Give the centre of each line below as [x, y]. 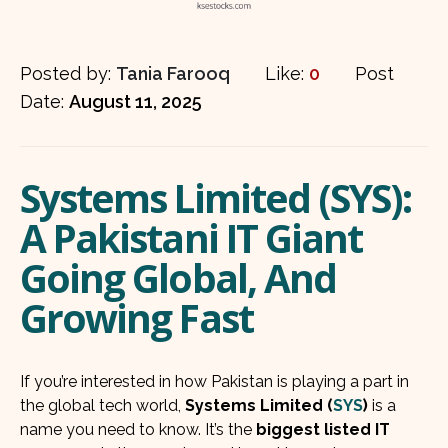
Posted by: [68, 73]
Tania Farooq [173, 73]
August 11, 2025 [135, 101]
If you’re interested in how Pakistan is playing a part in [214, 381]
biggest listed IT [323, 429]
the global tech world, [102, 405]
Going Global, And [178, 277]
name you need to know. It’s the [138, 429]
